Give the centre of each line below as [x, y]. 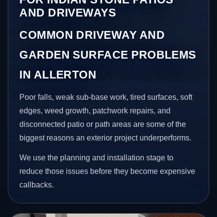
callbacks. [37, 185]
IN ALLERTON [58, 74]
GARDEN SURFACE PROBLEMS [108, 54]
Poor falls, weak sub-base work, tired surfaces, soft [106, 97]
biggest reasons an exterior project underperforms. [106, 138]
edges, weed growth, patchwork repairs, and [95, 110]
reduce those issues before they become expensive [108, 171]
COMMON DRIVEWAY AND [92, 35]
